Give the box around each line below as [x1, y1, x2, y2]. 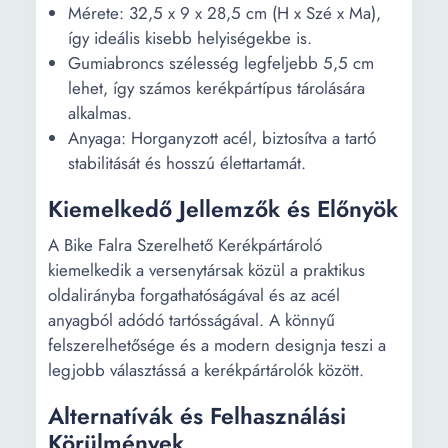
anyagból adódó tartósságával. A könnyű [48, 308, 335, 332]
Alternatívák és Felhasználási [48, 399, 346, 433]
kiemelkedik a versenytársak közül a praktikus [48, 258, 365, 282]
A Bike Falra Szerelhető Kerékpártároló [48, 233, 322, 257]
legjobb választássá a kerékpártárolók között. [48, 358, 364, 382]
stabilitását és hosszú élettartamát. [68, 151, 306, 175]
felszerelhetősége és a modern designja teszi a [48, 333, 386, 357]
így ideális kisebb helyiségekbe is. [68, 26, 312, 50]
